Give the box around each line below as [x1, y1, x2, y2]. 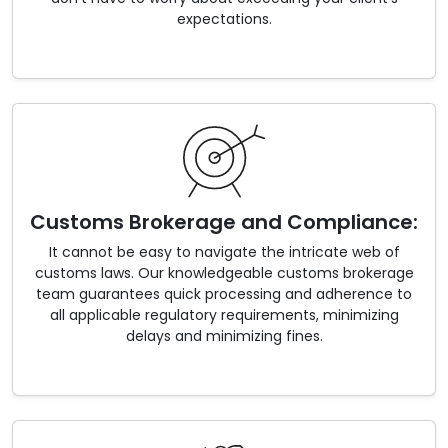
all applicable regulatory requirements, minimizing [49, 305, 399, 326]
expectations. [176, 9, 272, 30]
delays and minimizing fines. [125, 326, 323, 347]
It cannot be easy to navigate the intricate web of [48, 242, 400, 263]
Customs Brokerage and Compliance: [30, 208, 418, 237]
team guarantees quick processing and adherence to [36, 284, 412, 305]
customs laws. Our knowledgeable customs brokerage [34, 263, 414, 284]
